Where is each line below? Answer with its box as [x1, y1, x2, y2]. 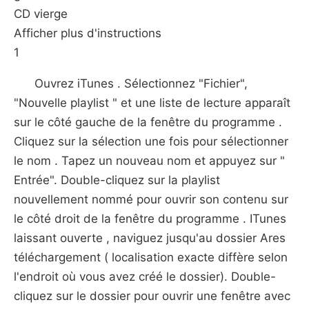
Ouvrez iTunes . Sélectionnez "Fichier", [34, 77, 248, 90]
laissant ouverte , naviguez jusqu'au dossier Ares [14, 231, 286, 245]
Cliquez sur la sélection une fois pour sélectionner [14, 134, 288, 148]
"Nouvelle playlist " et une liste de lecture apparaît [14, 96, 290, 110]
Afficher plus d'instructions [14, 26, 161, 40]
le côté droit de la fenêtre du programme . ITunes [14, 212, 286, 226]
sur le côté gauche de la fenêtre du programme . [14, 115, 282, 129]
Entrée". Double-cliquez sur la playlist [14, 173, 220, 187]
